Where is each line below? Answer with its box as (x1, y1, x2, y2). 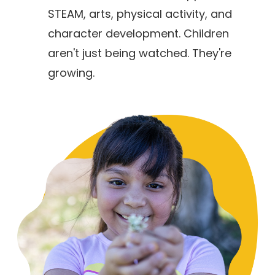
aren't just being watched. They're (48, 45, 232, 61)
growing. (48, 64, 95, 80)
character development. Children (48, 25, 230, 41)
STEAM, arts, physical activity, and (48, 6, 233, 21)
